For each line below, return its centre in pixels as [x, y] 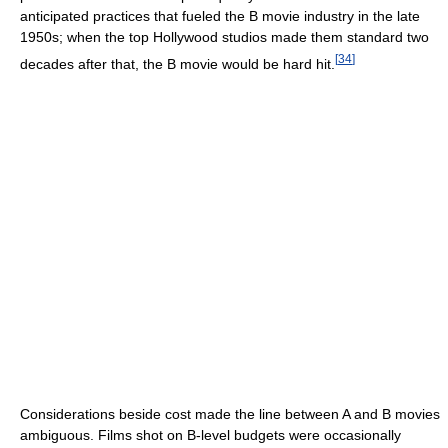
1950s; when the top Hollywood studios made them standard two [224, 36]
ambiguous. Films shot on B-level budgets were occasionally [210, 435]
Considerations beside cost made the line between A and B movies [230, 414]
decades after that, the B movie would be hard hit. [177, 63]
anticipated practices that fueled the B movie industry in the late [220, 15]
